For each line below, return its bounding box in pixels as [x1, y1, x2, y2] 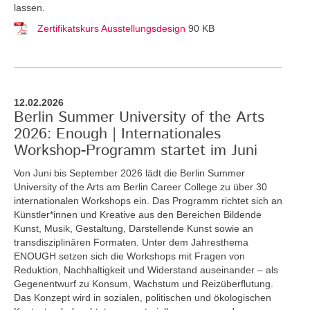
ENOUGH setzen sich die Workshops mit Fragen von [14, 250, 245, 262]
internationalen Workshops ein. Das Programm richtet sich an [14, 194, 282, 206]
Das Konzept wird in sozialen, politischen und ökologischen [14, 291, 271, 303]
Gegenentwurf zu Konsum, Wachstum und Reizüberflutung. [14, 277, 273, 289]
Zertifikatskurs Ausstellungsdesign [35, 22, 188, 34]
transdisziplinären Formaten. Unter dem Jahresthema [14, 236, 248, 248]
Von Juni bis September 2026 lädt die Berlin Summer [14, 167, 245, 179]
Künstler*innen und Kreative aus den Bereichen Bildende [14, 208, 262, 220]
